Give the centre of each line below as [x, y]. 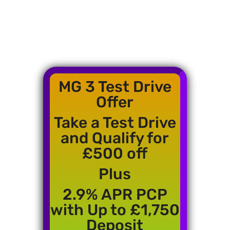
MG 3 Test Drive [115, 87]
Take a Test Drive [115, 123]
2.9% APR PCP [115, 195]
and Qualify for [115, 138]
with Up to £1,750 [115, 210]
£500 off [115, 154]
